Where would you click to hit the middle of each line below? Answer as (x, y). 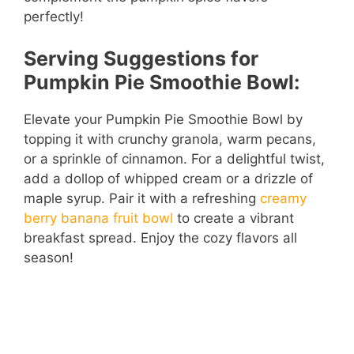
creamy (283, 199)
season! (49, 258)
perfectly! (54, 16)
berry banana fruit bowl (98, 218)
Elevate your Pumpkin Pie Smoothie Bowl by (163, 120)
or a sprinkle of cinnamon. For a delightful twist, (174, 159)
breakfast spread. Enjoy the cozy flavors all (160, 238)
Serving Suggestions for (141, 59)
